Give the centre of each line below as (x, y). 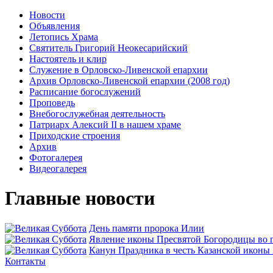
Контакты (25, 261)
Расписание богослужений (85, 92)
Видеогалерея (58, 168)
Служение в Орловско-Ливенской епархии (119, 70)
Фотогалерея (56, 158)
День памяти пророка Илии (147, 228)
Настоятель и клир (68, 59)
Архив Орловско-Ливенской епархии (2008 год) (129, 81)
